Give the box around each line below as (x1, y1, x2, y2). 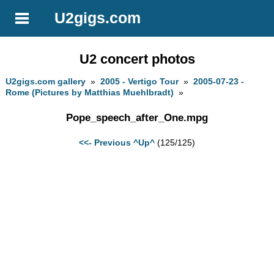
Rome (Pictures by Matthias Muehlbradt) (6, 87, 174, 98)
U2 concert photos (79, 51, 195, 67)
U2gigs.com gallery (6, 76, 86, 87)
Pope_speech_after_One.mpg (66, 111, 208, 124)
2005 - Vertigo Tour (100, 76, 179, 87)
